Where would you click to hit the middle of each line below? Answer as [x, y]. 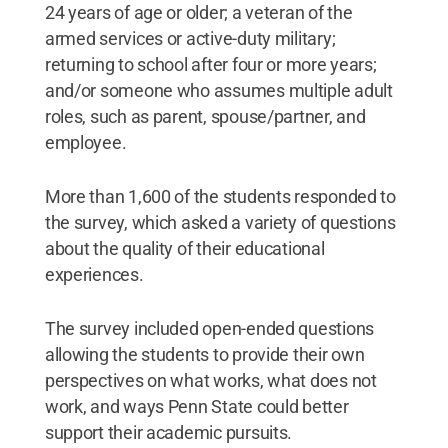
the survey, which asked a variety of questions [220, 222]
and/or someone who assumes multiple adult [218, 90]
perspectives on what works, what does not [210, 380]
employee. [85, 142]
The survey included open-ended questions [209, 328]
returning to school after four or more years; [210, 64]
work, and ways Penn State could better [196, 406]
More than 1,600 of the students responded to [220, 196]
